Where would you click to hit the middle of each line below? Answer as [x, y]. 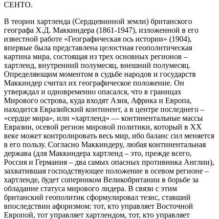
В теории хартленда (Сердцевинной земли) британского [98, 22]
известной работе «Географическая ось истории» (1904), [98, 39]
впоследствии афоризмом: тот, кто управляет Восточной [99, 206]
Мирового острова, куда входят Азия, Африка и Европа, [98, 101]
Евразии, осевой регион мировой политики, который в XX [103, 127]
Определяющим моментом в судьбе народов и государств [100, 74]
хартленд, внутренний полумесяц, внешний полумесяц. [97, 66]
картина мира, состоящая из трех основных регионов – [96, 57]
